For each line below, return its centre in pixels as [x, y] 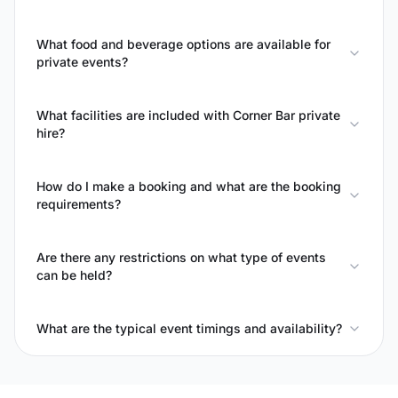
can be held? [74, 275]
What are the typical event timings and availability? [189, 328]
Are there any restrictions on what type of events [181, 257]
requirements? [79, 204]
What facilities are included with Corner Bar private [188, 115]
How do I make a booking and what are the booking [189, 186]
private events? [82, 62]
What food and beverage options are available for [183, 44]
